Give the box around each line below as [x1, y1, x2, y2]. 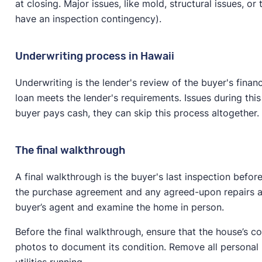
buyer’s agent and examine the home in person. [15, 201, 227, 213]
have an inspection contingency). [15, 12, 164, 25]
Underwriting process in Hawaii [15, 49, 174, 63]
